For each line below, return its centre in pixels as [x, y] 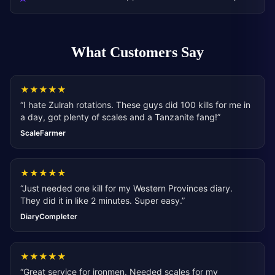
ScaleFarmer [43, 133]
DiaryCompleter [49, 216]
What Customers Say [137, 53]
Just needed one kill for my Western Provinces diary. [127, 188]
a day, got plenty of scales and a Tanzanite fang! [119, 117]
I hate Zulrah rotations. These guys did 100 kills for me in [137, 105]
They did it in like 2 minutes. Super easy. [101, 200]
